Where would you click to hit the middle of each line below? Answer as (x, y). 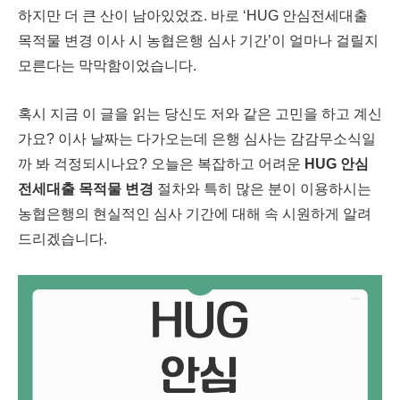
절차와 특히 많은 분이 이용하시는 (262, 189)
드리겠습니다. (62, 239)
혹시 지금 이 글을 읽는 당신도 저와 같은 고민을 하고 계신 (200, 114)
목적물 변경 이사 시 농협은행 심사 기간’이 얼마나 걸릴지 (198, 41)
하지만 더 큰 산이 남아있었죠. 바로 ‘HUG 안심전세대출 (193, 16)
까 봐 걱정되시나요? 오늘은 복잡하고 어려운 (161, 164)
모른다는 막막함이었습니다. (107, 66)
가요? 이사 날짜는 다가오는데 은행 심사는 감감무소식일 (197, 139)
